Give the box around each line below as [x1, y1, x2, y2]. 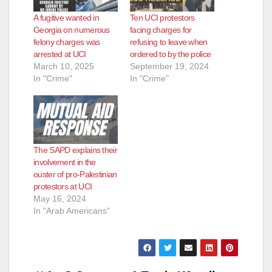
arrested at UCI [33, 49, 86, 59]
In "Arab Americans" [33, 205, 110, 216]
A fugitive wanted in [33, 13, 100, 23]
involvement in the [33, 157, 96, 167]
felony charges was [33, 37, 100, 47]
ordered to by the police [130, 49, 211, 59]
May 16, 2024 [33, 193, 86, 203]
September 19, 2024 [130, 61, 209, 72]
